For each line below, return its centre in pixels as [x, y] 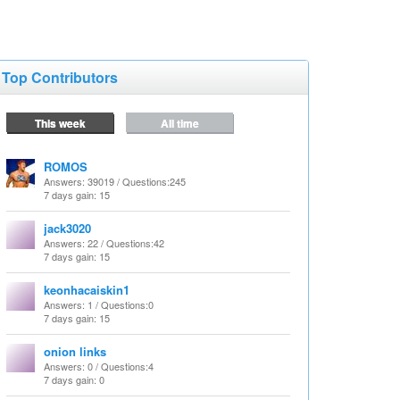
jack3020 [67, 228]
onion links [75, 351]
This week [60, 123]
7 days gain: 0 [74, 379]
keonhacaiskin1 [87, 290]
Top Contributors [60, 77]
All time [179, 123]
